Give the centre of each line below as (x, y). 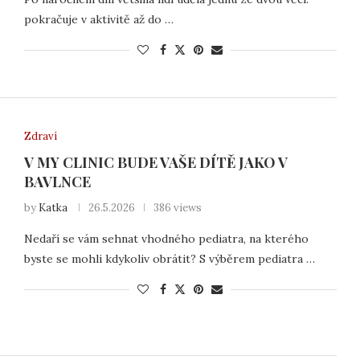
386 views (177, 207)
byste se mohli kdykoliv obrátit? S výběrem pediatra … (169, 258)
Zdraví (40, 136)
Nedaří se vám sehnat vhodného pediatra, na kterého (166, 238)
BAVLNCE (57, 181)
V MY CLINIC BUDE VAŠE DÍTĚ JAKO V (155, 162)
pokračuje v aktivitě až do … (98, 20)
